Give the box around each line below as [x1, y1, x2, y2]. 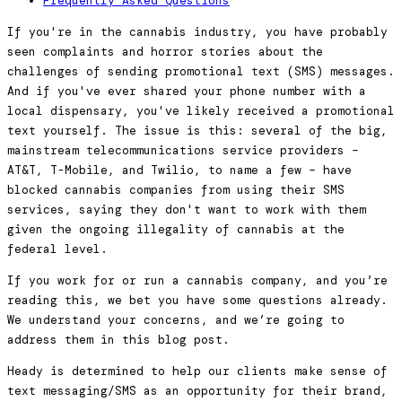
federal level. [7, 241, 108, 258]
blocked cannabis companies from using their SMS [7, 182, 345, 198]
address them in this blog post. [7, 332, 230, 348]
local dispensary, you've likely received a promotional [7, 103, 395, 119]
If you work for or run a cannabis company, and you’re [7, 273, 388, 289]
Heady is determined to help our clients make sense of [7, 363, 388, 380]
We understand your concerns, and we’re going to [7, 312, 345, 328]
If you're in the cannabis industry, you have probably [7, 24, 388, 40]
